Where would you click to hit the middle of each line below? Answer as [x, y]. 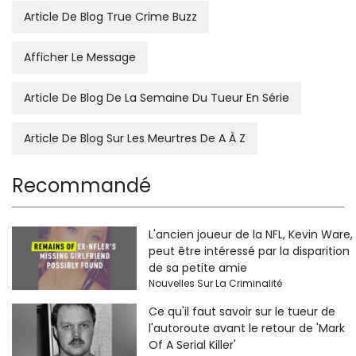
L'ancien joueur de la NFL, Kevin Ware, [250, 234]
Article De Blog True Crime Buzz [110, 16]
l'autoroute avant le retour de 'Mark [246, 328]
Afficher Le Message [80, 57]
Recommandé [81, 185]
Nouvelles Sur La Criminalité [215, 283]
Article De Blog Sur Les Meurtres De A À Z [135, 138]
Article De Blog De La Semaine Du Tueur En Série [157, 97]
